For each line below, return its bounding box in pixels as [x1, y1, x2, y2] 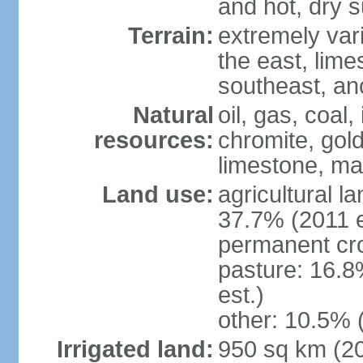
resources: [93, 127, 214, 153]
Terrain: [127, 23, 214, 49]
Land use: [101, 181, 214, 207]
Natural [132, 102, 214, 128]
